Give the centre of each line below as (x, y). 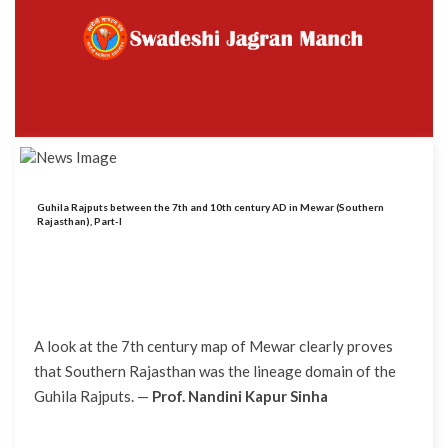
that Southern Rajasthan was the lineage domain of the (215, 371)
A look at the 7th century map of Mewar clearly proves (213, 346)
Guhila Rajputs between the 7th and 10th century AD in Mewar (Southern (210, 207)
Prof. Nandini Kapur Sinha (240, 396)
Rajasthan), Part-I (79, 221)
